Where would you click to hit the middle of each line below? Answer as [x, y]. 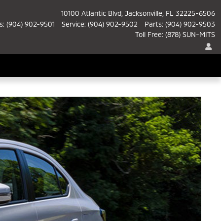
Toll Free [148, 34]
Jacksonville [144, 13]
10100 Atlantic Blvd [91, 13]
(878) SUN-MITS [190, 34]
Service [73, 24]
